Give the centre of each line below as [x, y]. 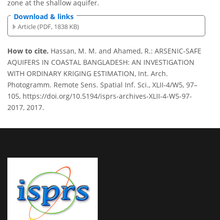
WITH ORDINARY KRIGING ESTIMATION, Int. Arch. [88, 74]
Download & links [44, 17]
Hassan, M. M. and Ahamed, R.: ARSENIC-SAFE [126, 51]
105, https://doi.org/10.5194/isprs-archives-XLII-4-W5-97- [100, 96]
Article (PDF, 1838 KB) [49, 26]
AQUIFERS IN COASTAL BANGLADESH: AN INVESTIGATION [101, 62]
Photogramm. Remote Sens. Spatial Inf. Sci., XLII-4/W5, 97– [102, 85]
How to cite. [29, 51]
